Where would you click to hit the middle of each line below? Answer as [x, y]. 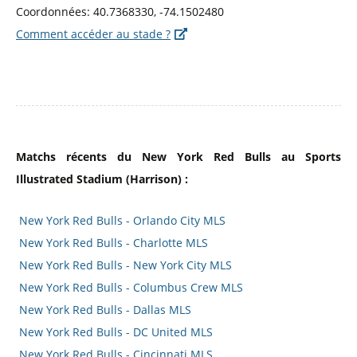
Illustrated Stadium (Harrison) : [102, 178]
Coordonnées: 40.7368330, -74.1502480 [120, 11]
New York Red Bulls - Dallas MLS [106, 309]
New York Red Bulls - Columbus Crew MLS [131, 287]
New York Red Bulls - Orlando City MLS [123, 220]
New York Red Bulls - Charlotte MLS [114, 242]
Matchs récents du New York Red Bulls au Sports [178, 156]
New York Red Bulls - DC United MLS [116, 331]
